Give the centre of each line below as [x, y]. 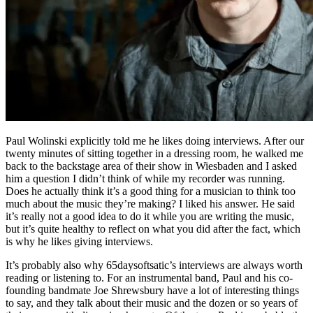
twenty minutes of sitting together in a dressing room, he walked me [154, 153]
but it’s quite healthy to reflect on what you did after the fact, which [153, 228]
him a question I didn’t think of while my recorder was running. [145, 178]
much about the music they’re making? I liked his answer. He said [150, 203]
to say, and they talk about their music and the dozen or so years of [152, 303]
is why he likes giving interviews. [79, 241]
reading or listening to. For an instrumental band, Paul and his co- [149, 277]
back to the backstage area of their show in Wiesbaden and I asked [151, 166]
